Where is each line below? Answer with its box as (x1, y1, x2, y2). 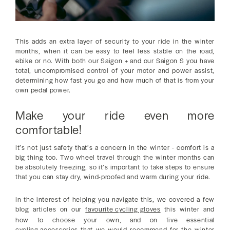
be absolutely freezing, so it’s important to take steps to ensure (15, 162, 215, 171)
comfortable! (15, 121, 82, 138)
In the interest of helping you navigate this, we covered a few (15, 195, 215, 204)
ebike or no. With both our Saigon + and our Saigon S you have (15, 56, 215, 65)
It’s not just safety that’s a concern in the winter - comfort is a (15, 143, 215, 152)
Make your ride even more (15, 107, 215, 123)
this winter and (160, 204, 215, 214)
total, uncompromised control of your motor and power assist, (15, 66, 215, 75)
